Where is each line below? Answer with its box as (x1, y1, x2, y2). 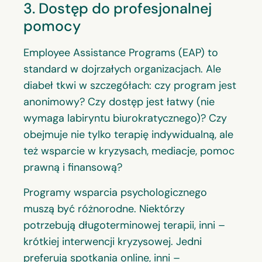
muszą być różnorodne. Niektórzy (23, 201, 185, 216)
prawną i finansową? (23, 160, 122, 175)
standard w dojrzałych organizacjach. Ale (23, 62, 221, 77)
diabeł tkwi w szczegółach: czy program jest (23, 78, 236, 93)
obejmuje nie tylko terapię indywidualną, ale (23, 127, 233, 142)
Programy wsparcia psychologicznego (23, 185, 207, 199)
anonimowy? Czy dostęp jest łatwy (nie (23, 95, 215, 109)
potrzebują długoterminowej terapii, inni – (23, 218, 225, 232)
